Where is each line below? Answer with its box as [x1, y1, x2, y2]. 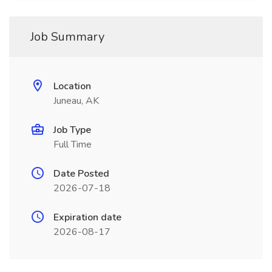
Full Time [53, 138, 92, 151]
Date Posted [53, 167, 109, 180]
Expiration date [53, 211, 121, 224]
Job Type [53, 123, 91, 137]
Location [53, 80, 91, 93]
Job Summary [30, 29, 104, 45]
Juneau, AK [53, 94, 99, 107]
